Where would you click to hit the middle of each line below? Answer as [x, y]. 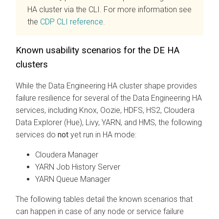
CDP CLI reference [72, 22]
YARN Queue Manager [73, 179]
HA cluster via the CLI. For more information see [109, 9]
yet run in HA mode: [102, 134]
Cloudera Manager [67, 154]
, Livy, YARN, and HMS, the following [142, 122]
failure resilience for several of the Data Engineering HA [109, 98]
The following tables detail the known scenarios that [104, 199]
